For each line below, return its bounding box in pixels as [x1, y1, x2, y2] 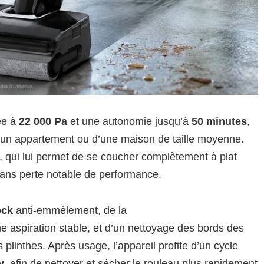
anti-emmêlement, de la [13, 204, 127, 216]
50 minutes [192, 115, 247, 127]
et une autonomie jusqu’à [67, 115, 192, 127]
